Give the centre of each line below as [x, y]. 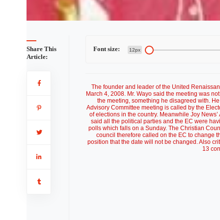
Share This [41, 49]
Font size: [106, 49]
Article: [37, 57]
